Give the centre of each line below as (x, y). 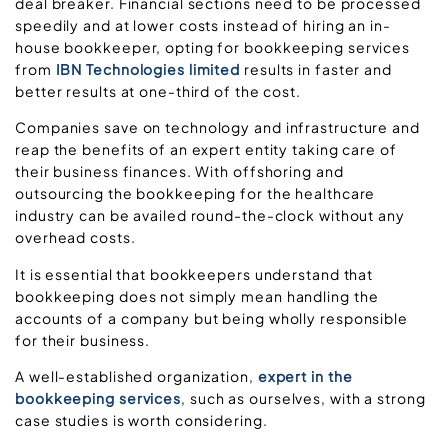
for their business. (83, 339)
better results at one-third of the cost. (158, 90)
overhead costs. (75, 237)
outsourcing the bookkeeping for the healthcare (195, 193)
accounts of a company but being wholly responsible (211, 317)
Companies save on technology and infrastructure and (217, 127)
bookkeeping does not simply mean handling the (197, 295)
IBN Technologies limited (148, 68)
